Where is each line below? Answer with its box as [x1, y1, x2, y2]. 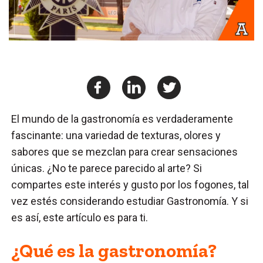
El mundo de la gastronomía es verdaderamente [11, 112, 234, 125]
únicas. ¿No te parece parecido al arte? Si [11, 161, 203, 174]
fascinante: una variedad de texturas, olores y [11, 129, 221, 141]
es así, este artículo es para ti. [11, 211, 151, 224]
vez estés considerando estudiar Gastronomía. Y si [11, 194, 249, 207]
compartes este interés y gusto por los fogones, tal [11, 178, 249, 191]
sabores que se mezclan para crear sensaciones [11, 145, 238, 158]
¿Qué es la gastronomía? [11, 239, 217, 262]
